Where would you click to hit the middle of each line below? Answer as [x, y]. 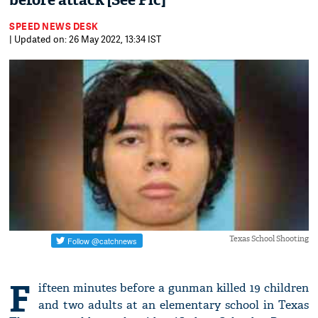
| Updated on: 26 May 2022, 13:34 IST [86, 39]
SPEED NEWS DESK [54, 26]
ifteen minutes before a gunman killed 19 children [174, 288]
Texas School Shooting [269, 239]
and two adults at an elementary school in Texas [174, 305]
